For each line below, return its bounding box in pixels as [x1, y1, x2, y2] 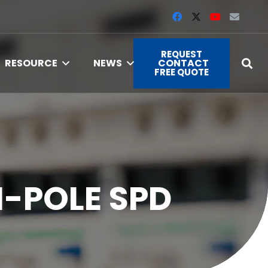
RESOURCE [5, 56, 58, 70]
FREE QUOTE [154, 66, 209, 78]
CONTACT [157, 56, 209, 70]
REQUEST [161, 48, 202, 60]
